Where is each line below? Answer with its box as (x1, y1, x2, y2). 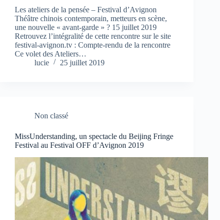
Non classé (34, 111, 68, 120)
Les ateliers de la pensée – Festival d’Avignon (15, 5, 157, 14)
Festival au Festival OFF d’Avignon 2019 (15, 140, 144, 149)
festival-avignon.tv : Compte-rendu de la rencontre (15, 40, 170, 49)
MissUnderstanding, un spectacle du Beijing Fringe (15, 132, 173, 140)
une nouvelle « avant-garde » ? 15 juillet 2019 (15, 23, 157, 31)
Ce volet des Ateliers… (15, 49, 86, 58)
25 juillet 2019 (60, 58, 105, 67)
